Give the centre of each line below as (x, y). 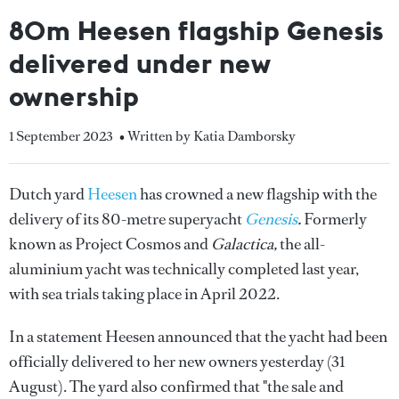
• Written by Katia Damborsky (208, 136)
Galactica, (245, 244)
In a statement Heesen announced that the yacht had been (198, 337)
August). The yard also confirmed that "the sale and (176, 387)
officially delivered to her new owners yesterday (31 (177, 362)
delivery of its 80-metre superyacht (127, 219)
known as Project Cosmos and (110, 244)
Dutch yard (48, 194)
